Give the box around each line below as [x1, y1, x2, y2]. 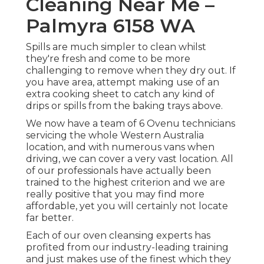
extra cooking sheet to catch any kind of [26, 88, 214, 100]
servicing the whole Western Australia [26, 130, 204, 141]
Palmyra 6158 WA [26, 14, 195, 38]
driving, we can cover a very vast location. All [26, 153, 233, 165]
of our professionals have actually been [26, 165, 211, 177]
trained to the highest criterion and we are [26, 177, 225, 189]
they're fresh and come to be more [26, 53, 190, 65]
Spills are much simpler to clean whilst [26, 41, 206, 53]
